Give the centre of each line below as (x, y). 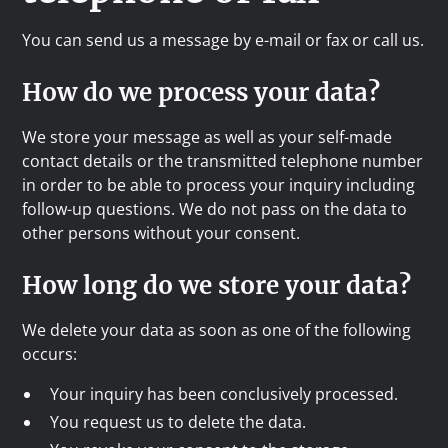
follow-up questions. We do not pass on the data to (215, 209)
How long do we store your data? (217, 285)
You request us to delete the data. (178, 422)
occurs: (50, 354)
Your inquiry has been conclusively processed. (224, 394)
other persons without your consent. (161, 233)
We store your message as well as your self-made (207, 137)
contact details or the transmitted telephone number (223, 161)
